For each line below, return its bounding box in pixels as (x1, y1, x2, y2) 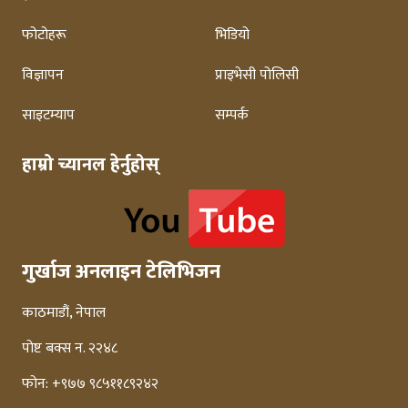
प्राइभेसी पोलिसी (215, 63, 299, 88)
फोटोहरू (22, 23, 66, 48)
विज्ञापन (22, 63, 64, 88)
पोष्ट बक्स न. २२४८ (22, 336, 117, 362)
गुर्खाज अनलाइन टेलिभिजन (22, 255, 220, 290)
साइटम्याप (22, 103, 75, 128)
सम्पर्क (215, 103, 249, 128)
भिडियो (215, 23, 250, 48)
